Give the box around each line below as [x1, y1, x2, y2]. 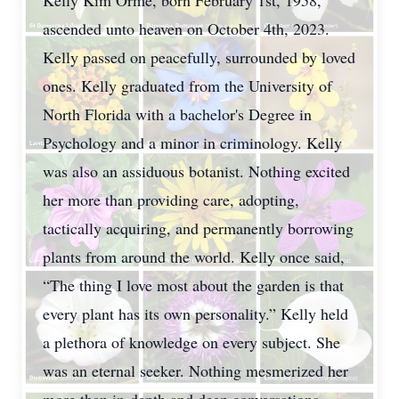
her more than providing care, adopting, [43, 189, 299, 210]
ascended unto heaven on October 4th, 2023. [43, 18, 330, 39]
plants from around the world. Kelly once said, [43, 246, 345, 267]
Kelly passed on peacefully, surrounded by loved [43, 46, 355, 68]
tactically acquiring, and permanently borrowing [43, 217, 354, 239]
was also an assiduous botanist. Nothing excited [43, 160, 350, 182]
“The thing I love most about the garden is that [43, 274, 344, 296]
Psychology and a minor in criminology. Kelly [43, 132, 342, 153]
